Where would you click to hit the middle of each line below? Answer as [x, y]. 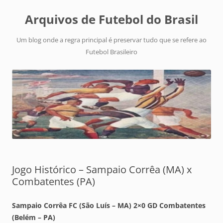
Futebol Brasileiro [111, 52]
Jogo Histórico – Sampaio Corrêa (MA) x [102, 170]
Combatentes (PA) [54, 182]
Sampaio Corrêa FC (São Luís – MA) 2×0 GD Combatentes [109, 206]
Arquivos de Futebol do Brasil [111, 19]
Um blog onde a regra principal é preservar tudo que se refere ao [111, 40]
